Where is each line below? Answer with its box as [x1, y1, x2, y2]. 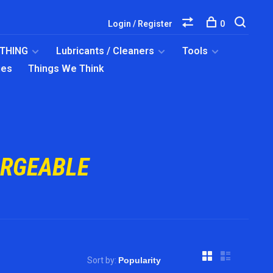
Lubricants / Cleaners [56, 45, 154, 57]
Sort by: [87, 255, 116, 265]
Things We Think [28, 63, 104, 74]
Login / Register [108, 19, 172, 29]
